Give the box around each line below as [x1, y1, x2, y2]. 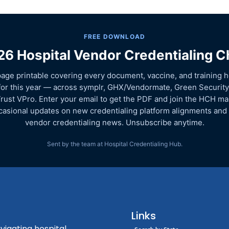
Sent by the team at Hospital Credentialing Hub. [47, 140, 182, 148]
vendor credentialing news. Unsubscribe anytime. [25, 118, 204, 128]
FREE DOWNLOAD [83, 33, 146, 41]
